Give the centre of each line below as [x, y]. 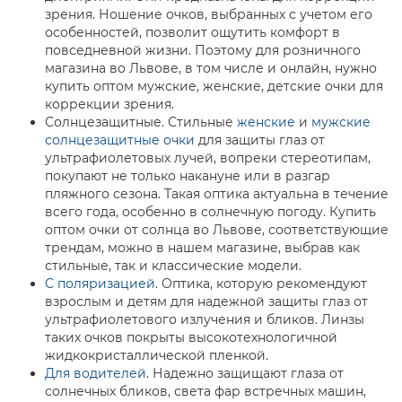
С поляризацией [100, 284]
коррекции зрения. [109, 104]
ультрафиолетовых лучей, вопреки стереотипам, [208, 158]
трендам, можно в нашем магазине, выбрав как [202, 248]
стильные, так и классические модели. [173, 266]
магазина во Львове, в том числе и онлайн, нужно [211, 68]
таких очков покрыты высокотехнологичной [191, 337]
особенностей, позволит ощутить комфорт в [192, 32]
